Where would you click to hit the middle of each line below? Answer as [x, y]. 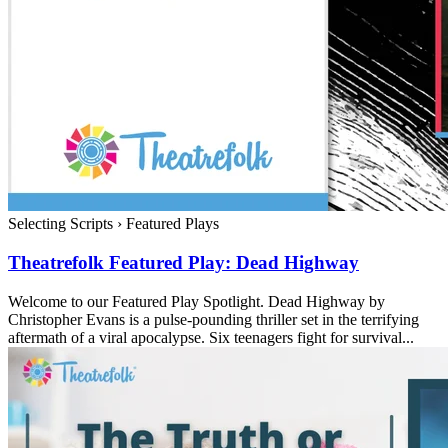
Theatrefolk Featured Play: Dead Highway [183, 263]
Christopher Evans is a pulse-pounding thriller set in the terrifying [213, 319]
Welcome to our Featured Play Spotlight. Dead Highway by [196, 301]
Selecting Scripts [62, 224]
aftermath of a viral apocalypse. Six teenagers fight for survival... [211, 337]
